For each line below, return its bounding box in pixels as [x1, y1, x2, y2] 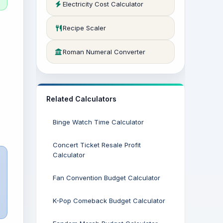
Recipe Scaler [63, 24, 106, 32]
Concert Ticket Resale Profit [53, 141, 141, 149]
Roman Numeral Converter [63, 48, 145, 56]
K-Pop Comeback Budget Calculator [53, 197, 165, 205]
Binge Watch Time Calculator [53, 118, 144, 126]
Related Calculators [46, 95, 116, 103]
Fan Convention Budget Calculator [53, 174, 160, 182]
